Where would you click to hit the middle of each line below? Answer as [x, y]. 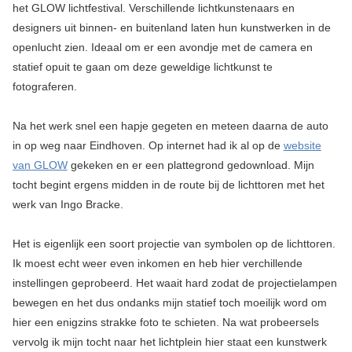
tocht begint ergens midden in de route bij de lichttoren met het [168, 185]
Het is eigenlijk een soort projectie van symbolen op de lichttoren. [174, 244]
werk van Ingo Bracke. [68, 205]
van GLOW [40, 165]
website [302, 146]
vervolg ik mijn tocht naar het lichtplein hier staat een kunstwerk [169, 342]
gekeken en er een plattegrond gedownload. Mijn [191, 165]
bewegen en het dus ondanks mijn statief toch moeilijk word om [169, 303]
